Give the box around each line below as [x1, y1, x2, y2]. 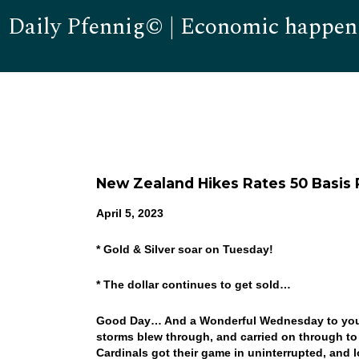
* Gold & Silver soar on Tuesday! [95, 242, 273, 256]
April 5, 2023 [95, 207, 163, 220]
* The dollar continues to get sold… [95, 278, 294, 291]
